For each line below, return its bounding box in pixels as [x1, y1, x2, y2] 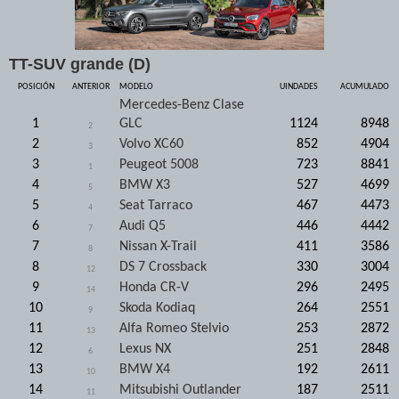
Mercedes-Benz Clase [119, 97, 244, 112]
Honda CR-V [119, 280, 189, 295]
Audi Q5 [119, 218, 166, 233]
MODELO [119, 81, 153, 92]
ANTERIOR [71, 81, 110, 92]
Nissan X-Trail [119, 239, 197, 254]
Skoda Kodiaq [119, 300, 195, 315]
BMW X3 [119, 177, 170, 192]
